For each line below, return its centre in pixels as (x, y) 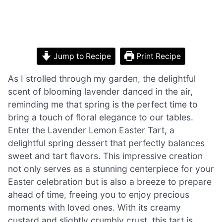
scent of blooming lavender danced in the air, (100, 91)
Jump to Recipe (81, 56)
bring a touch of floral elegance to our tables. (101, 117)
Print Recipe (158, 56)
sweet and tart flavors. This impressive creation (105, 156)
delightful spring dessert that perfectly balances (106, 143)
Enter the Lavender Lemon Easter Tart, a (91, 130)
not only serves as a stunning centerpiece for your (111, 168)
